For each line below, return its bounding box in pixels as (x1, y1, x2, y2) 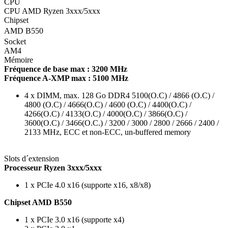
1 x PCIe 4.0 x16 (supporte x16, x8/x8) (24, 180, 151, 189)
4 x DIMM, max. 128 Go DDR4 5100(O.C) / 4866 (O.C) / (24, 91, 214, 100)
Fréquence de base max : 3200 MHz (4, 64, 127, 73)
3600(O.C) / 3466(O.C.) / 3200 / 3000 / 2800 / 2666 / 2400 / (24, 118, 219, 127)
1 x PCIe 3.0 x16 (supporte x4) (24, 215, 124, 224)
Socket (4, 37, 26, 46)
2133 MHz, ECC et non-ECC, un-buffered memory (24, 127, 191, 136)
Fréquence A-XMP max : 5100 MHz (4, 73, 128, 82)
